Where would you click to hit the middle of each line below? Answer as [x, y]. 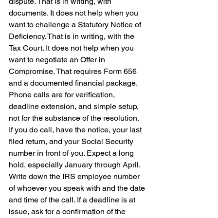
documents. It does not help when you [74, 13]
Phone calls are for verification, [63, 95]
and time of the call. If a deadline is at [73, 200]
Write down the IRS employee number [75, 176]
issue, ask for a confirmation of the [68, 211]
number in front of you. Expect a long [72, 153]
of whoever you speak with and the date [78, 188]
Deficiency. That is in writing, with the [73, 36]
